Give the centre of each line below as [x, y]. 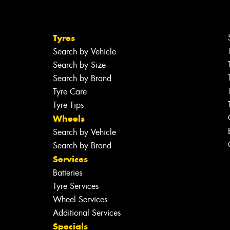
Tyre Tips [68, 105]
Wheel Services [80, 199]
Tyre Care [70, 91]
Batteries [67, 172]
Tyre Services [75, 186]
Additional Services [87, 213]
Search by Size [79, 65]
